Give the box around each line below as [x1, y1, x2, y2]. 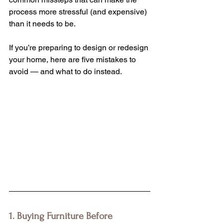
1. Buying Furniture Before [9, 211, 115, 222]
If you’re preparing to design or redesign [9, 43, 150, 52]
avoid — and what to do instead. [9, 67, 122, 76]
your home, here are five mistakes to [9, 55, 138, 64]
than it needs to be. [9, 19, 76, 28]
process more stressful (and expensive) [9, 7, 149, 16]
